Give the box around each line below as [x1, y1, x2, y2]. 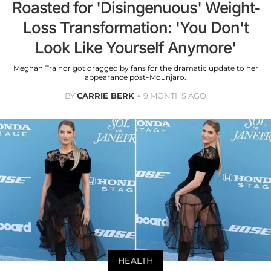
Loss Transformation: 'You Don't [22, 18, 249, 38]
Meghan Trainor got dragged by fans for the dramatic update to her [13, 64, 258, 73]
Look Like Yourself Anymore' [35, 38, 236, 57]
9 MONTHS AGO [143, 91, 206, 101]
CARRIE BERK [77, 91, 134, 101]
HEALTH [117, 255, 154, 266]
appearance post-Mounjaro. [85, 73, 186, 82]
